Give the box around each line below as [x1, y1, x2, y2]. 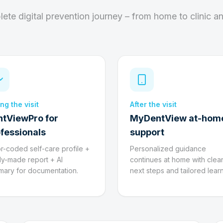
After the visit [130, 100, 177, 109]
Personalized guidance [130, 144, 206, 153]
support [130, 127, 164, 137]
